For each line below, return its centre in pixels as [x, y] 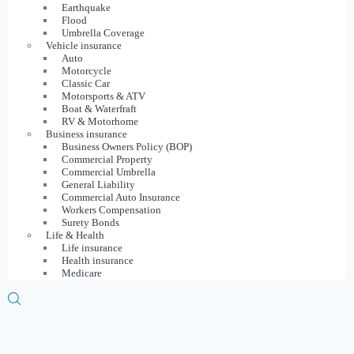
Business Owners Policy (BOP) [127, 146]
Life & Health [75, 235]
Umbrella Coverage [103, 32]
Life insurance [92, 247]
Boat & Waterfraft [99, 108]
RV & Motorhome [100, 121]
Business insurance [87, 134]
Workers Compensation [111, 209]
